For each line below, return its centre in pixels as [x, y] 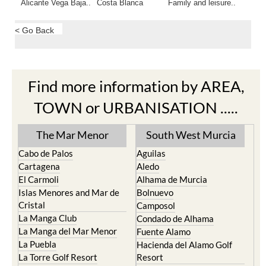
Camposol [156, 205]
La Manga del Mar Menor [68, 231]
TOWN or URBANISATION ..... [136, 107]
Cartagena [39, 166]
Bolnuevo [155, 192]
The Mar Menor [72, 135]
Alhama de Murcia [172, 179]
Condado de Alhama [175, 218]
